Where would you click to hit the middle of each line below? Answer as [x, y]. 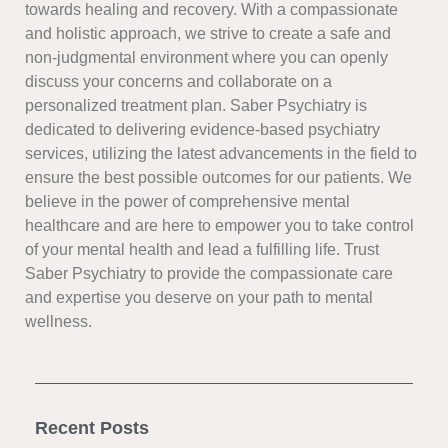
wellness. [58, 322]
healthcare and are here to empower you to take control [219, 226]
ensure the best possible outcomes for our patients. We [218, 178]
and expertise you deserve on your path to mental [199, 298]
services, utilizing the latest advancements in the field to [221, 154]
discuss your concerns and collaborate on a [178, 82]
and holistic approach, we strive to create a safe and [208, 34]
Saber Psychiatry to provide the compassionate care [209, 274]
